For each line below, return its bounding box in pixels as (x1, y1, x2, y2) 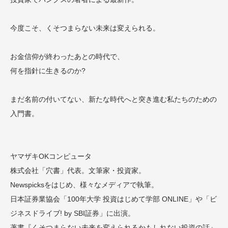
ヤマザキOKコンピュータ (10, 152, 92, 160)
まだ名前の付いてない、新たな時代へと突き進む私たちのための (10, 95, 217, 103)
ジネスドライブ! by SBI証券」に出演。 (10, 209, 135, 217)
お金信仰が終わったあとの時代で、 (10, 52, 124, 61)
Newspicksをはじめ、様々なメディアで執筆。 (10, 181, 158, 189)
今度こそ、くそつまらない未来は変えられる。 (10, 24, 160, 32)
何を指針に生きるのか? (10, 67, 85, 75)
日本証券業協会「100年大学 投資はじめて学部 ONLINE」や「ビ (10, 195, 217, 203)
